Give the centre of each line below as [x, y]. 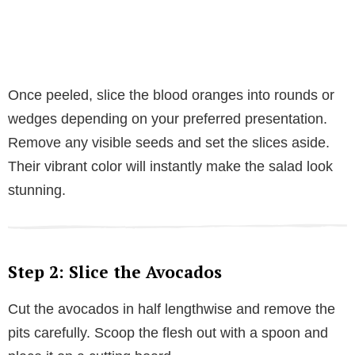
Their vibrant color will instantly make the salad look [170, 166]
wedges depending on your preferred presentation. [168, 118]
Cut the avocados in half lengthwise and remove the [172, 309]
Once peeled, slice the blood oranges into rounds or [171, 95]
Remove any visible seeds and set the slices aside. [169, 142]
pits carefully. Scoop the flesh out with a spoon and [168, 332]
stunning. [37, 190]
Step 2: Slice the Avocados [115, 271]
